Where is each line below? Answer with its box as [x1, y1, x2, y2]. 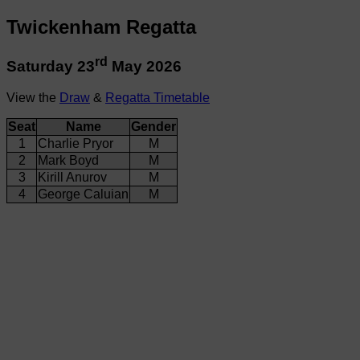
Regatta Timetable [105, 90, 210, 104]
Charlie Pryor [38, 136, 113, 150]
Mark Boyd [38, 153, 99, 167]
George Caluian [38, 186, 129, 201]
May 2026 [108, 58, 182, 76]
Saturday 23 [6, 58, 95, 76]
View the [6, 90, 59, 104]
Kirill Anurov [38, 170, 107, 184]
